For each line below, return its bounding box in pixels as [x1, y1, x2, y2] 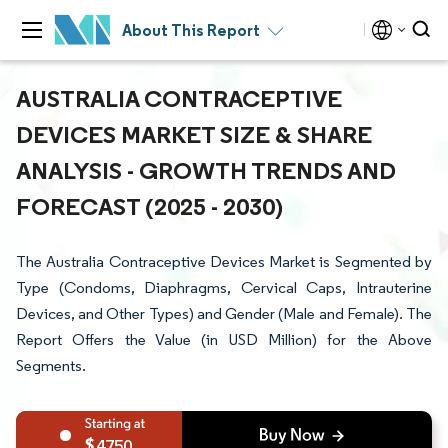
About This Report [122, 20, 260, 40]
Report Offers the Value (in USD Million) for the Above [16, 330, 432, 349]
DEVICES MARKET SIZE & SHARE [16, 119, 372, 149]
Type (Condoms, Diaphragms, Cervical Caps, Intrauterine [16, 278, 432, 297]
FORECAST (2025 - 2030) [16, 191, 283, 221]
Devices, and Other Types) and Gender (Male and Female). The [16, 304, 432, 323]
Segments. [16, 356, 86, 375]
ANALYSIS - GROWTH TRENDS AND [16, 155, 396, 185]
